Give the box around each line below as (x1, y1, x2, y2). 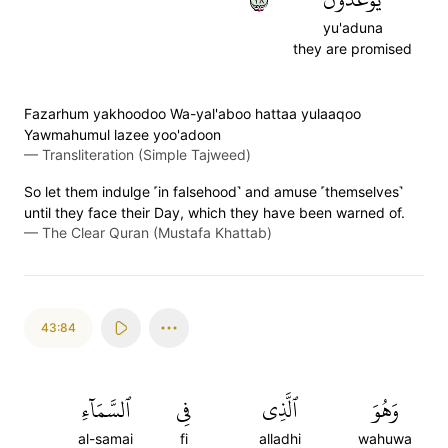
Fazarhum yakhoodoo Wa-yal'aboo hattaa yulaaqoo (24, 105, 361, 122)
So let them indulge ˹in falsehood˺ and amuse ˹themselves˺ (24, 183, 403, 200)
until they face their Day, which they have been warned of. (24, 204, 405, 221)
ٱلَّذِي (261, 389, 298, 431)
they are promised (293, 40, 412, 57)
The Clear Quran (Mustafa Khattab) (42, 224, 272, 241)
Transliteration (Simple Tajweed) (42, 146, 251, 163)
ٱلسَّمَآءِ (80, 389, 131, 431)
